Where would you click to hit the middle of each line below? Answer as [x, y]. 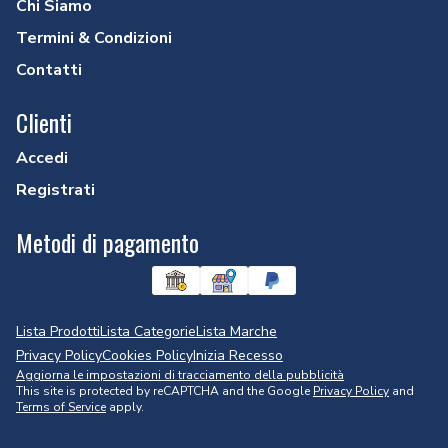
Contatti [49, 70]
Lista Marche [236, 332]
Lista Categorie [148, 332]
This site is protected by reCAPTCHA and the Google [164, 391]
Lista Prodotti [58, 332]
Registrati [55, 190]
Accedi [42, 158]
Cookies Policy [147, 356]
